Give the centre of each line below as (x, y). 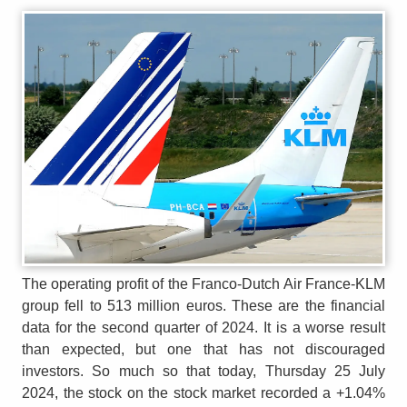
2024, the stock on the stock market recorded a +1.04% (203, 393)
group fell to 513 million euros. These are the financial (203, 306)
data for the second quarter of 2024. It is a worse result (203, 328)
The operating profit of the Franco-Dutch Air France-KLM (203, 284)
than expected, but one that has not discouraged (203, 349)
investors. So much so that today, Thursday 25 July (203, 371)
